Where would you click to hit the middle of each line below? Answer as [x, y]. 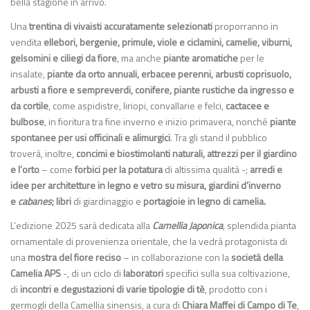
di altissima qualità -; [206, 169]
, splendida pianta [259, 225]
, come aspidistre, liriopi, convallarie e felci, [137, 106]
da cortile [29, 106]
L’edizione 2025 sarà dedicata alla [81, 225]
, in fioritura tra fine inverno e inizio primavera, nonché [157, 121]
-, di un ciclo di [92, 273]
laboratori [143, 273]
